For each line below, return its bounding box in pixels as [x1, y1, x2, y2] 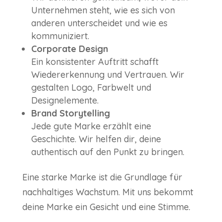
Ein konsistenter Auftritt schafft [31, 56, 159, 68]
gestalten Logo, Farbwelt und [31, 82, 151, 94]
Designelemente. [31, 95, 99, 107]
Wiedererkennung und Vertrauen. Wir [31, 69, 184, 81]
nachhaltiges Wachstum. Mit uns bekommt [22, 186, 193, 198]
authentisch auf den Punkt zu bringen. [31, 146, 184, 158]
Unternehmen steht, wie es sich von [31, 4, 175, 16]
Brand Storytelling [31, 108, 110, 119]
